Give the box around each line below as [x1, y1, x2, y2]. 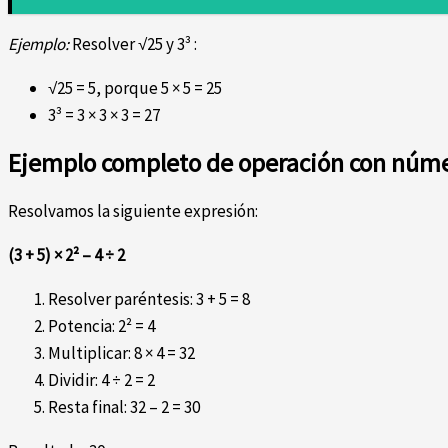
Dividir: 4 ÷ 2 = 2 [48, 369, 155, 392]
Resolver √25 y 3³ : [69, 32, 197, 55]
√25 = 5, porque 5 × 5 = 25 [48, 76, 222, 99]
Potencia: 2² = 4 [48, 315, 155, 338]
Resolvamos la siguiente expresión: [8, 200, 258, 223]
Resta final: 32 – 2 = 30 [48, 396, 200, 419]
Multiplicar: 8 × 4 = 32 [48, 342, 195, 365]
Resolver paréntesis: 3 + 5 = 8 [48, 288, 250, 311]
